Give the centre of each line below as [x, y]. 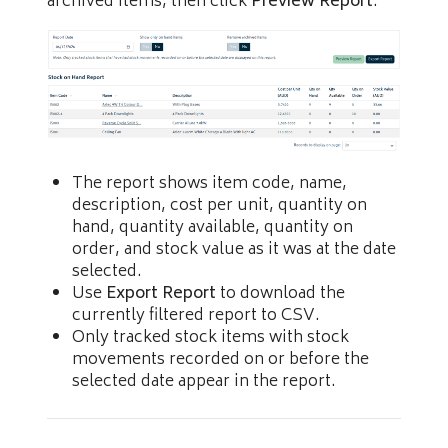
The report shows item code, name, [209, 184]
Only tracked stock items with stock [210, 338]
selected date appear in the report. [204, 382]
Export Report [161, 294]
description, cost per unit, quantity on [219, 206]
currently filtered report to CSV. [196, 316]
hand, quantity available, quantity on [212, 228]
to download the [280, 294]
